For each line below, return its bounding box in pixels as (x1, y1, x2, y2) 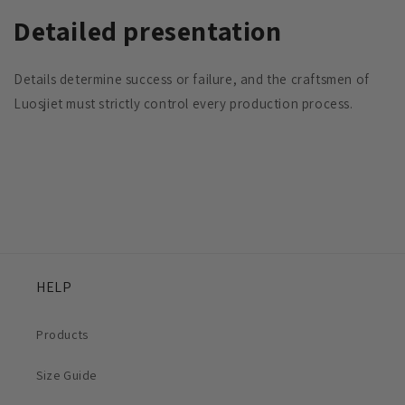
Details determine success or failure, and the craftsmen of (14, 70, 370, 88)
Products (36, 326, 89, 343)
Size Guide (36, 367, 97, 383)
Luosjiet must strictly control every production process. (14, 94, 353, 112)
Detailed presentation (14, 12, 282, 49)
